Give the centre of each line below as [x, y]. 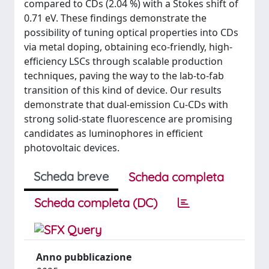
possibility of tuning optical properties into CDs [131, 32]
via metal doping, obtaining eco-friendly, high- [128, 47]
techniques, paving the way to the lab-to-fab [124, 75]
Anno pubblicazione [84, 257]
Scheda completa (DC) [96, 202]
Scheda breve [71, 176]
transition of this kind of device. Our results [123, 90]
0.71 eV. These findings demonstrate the [115, 18]
